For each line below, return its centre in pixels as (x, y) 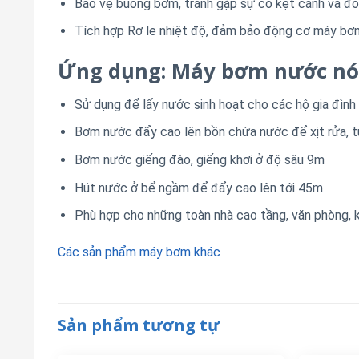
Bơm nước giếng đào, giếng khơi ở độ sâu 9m (199, 160)
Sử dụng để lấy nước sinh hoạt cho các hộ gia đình (215, 104)
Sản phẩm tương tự (139, 325)
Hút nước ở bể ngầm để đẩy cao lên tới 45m (198, 188)
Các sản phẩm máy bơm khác (139, 252)
